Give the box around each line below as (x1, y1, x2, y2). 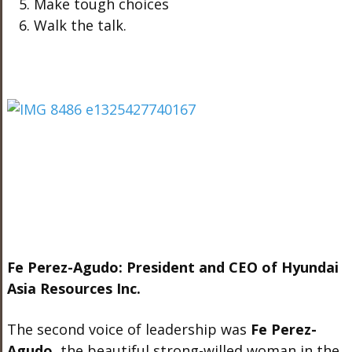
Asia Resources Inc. (6, 279, 141, 299)
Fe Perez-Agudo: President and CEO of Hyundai (6, 258, 339, 277)
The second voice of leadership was (6, 320, 251, 339)
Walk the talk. (34, 16, 127, 35)
